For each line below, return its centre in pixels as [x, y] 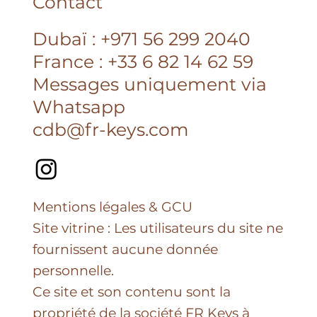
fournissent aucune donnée [125, 249]
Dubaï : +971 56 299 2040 [141, 39]
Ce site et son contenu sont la [131, 292]
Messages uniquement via [149, 84]
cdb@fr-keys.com [110, 129]
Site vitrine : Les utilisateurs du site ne [157, 228]
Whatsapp [79, 106]
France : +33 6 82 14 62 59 [143, 61]
